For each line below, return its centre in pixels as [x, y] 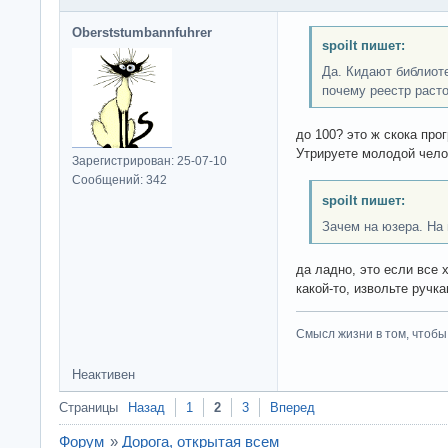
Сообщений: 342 [119, 179]
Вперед [292, 408]
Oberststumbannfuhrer [142, 32]
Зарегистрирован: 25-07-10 [149, 160]
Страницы [88, 408]
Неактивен [103, 375]
